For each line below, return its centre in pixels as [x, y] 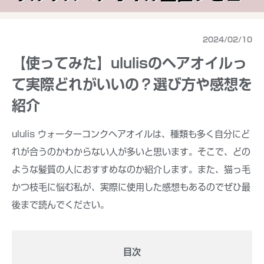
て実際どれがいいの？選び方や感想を [132, 84]
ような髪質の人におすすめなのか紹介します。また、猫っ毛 [131, 169]
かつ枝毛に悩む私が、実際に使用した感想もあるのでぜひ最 [131, 187]
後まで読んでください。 [60, 204]
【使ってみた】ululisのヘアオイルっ [129, 63]
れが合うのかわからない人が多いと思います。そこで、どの [131, 151]
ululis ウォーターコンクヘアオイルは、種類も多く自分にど [131, 134]
